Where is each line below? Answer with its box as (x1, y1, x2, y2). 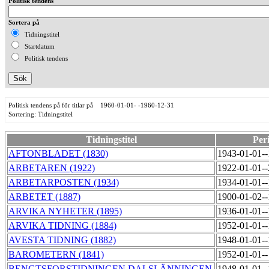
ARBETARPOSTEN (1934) (8, 177, 119, 188)
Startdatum (21, 43, 55, 50)
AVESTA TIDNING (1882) (8, 235, 116, 246)
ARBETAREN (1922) (8, 163, 95, 174)
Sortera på (8, 19, 40, 26)
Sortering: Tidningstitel (8, 110, 73, 118)
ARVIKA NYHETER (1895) (8, 206, 122, 217)
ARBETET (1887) (8, 192, 80, 202)
